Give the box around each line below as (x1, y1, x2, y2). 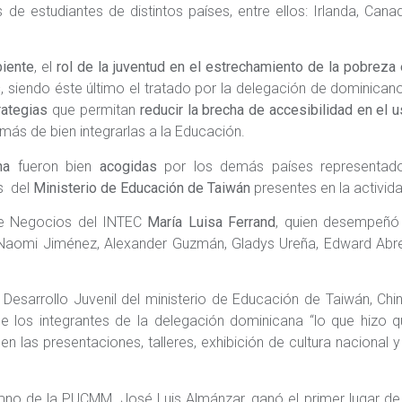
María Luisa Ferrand (147, 213, 276, 231)
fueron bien (10, 157, 100, 175)
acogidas (99, 157, 157, 175)
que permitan (48, 101, 140, 119)
